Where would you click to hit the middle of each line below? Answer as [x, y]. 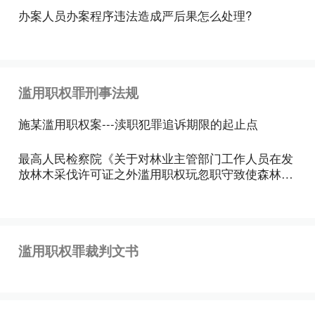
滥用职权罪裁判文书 [79, 251]
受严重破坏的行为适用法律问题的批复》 [126, 189]
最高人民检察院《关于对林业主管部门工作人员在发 [156, 158]
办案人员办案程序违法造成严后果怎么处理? [135, 15]
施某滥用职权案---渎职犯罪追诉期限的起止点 [139, 124]
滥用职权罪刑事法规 [79, 93]
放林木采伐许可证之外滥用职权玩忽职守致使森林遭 [156, 173]
